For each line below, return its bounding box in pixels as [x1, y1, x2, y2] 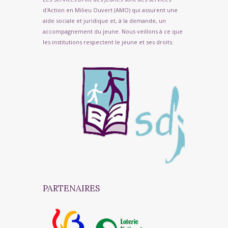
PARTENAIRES [43, 182, 100, 194]
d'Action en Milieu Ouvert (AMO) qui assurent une [43, 6, 178, 14]
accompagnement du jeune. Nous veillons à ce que [43, 27, 183, 36]
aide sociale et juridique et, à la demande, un [43, 17, 166, 25]
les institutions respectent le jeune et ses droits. [43, 38, 174, 46]
